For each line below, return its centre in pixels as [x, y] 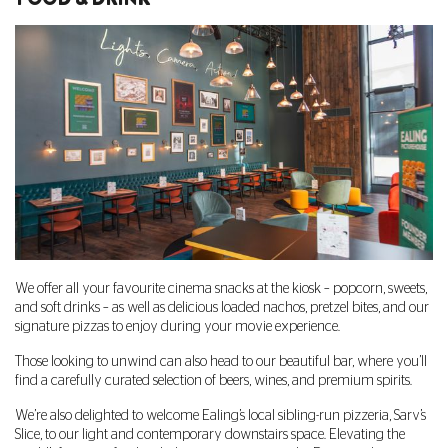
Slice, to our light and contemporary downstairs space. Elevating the [210, 435]
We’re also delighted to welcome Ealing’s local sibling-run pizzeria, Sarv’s [220, 416]
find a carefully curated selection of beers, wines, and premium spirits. [213, 381]
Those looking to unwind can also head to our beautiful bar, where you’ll [221, 362]
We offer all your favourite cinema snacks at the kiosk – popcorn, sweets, [221, 289]
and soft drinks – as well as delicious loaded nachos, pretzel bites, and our [222, 308]
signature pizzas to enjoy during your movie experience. [177, 327]
